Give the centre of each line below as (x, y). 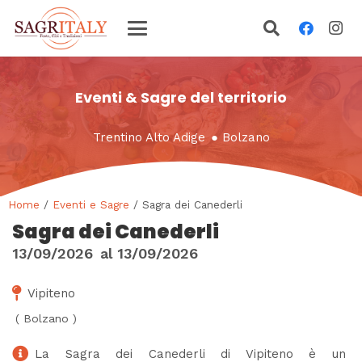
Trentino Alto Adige (149, 137)
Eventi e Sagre (91, 204)
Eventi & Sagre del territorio (181, 97)
